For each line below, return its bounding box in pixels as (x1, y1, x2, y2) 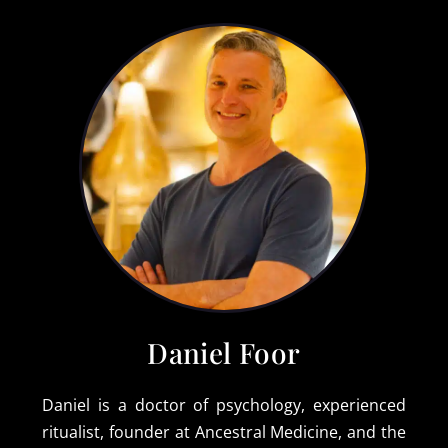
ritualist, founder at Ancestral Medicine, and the (42, 421, 406, 444)
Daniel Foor (147, 334, 301, 372)
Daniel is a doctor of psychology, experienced (42, 394, 406, 417)
